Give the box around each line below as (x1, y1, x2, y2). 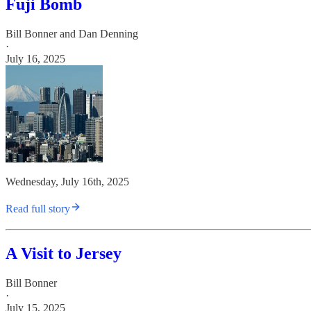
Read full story (6, 203, 70, 215)
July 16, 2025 (6, 53, 65, 65)
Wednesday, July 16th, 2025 (6, 176, 129, 188)
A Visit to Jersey (6, 244, 121, 263)
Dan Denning (78, 28, 138, 40)
